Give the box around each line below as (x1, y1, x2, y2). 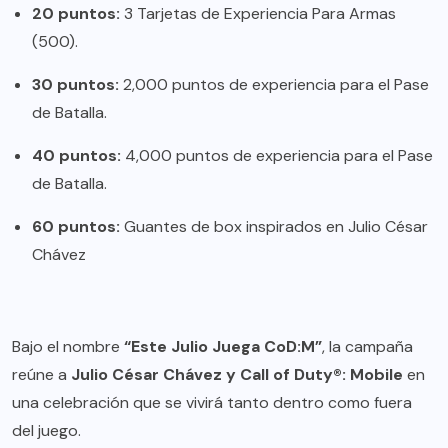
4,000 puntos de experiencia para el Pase (121, 145, 433, 167)
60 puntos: (32, 216, 120, 238)
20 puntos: (32, 3, 120, 25)
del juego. (12, 420, 81, 442)
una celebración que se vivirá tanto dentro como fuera (12, 392, 412, 414)
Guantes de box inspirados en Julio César (120, 216, 428, 238)
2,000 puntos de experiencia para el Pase (119, 74, 429, 96)
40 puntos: (32, 145, 121, 167)
